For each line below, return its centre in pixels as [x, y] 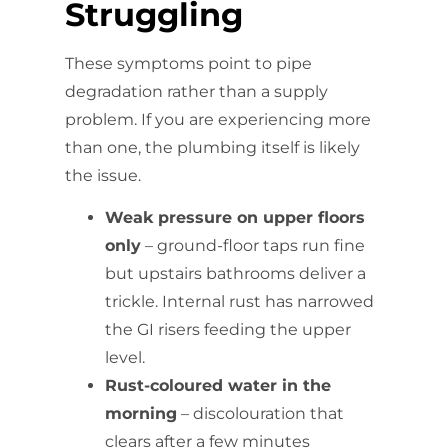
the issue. [103, 175]
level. [125, 358]
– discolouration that [260, 414]
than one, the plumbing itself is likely [212, 147]
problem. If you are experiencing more [218, 119]
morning [141, 414]
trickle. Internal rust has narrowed [239, 302]
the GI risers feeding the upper [228, 330]
